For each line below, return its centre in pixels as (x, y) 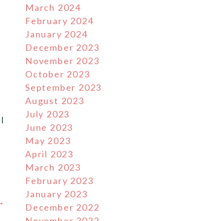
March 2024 (53, 7)
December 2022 (62, 207)
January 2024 (56, 34)
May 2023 (48, 141)
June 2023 (49, 127)
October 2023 (58, 74)
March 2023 (53, 167)
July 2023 (48, 114)
